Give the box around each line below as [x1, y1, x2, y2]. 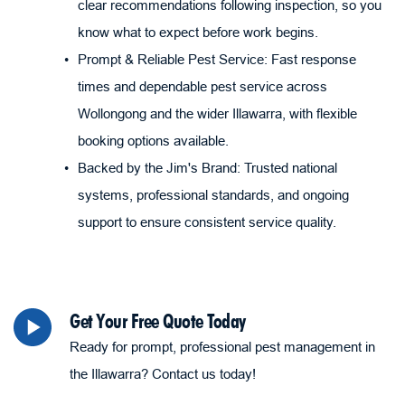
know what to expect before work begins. [78, 24, 318, 40]
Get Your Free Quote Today [70, 308, 246, 333]
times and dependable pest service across [78, 78, 327, 94]
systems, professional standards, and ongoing [78, 186, 349, 202]
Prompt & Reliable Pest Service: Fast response [78, 51, 356, 67]
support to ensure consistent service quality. [78, 213, 336, 230]
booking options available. [78, 132, 229, 148]
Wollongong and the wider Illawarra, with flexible [78, 105, 357, 121]
